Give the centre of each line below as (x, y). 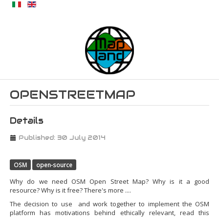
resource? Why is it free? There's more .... (70, 190)
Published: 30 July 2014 (62, 138)
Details (27, 120)
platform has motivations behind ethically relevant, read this (109, 213)
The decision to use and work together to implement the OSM (109, 204)
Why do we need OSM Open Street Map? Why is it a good (109, 181)
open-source (54, 165)
